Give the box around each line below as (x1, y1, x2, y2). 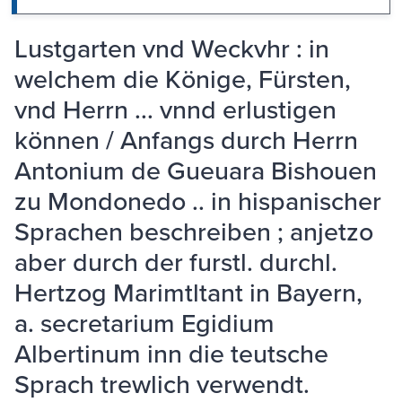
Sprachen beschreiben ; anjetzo (14, 213, 373, 250)
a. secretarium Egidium (14, 304, 275, 342)
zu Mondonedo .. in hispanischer (14, 182, 381, 220)
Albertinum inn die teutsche (14, 335, 328, 372)
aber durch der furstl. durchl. (14, 243, 337, 281)
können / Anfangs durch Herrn (14, 121, 358, 159)
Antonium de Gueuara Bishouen (14, 152, 377, 189)
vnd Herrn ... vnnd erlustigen (14, 91, 336, 128)
